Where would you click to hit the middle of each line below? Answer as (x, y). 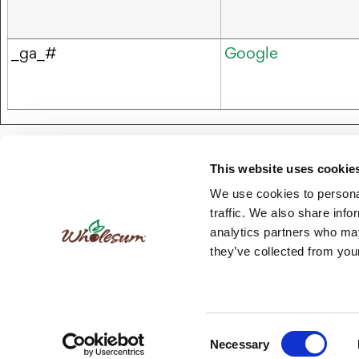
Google (251, 53)
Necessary (240, 344)
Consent (232, 333)
